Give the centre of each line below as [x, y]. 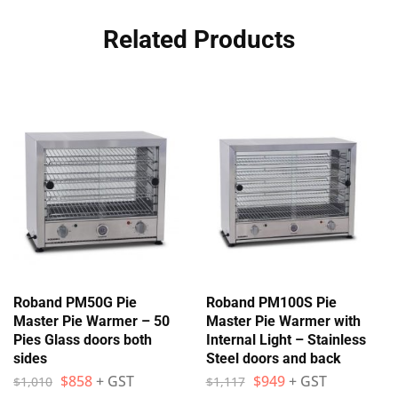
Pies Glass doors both [83, 339]
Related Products [199, 40]
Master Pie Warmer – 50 [92, 321]
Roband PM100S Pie [271, 302]
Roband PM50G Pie [75, 302]
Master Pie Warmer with [283, 321]
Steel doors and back [273, 358]
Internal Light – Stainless [286, 339]
